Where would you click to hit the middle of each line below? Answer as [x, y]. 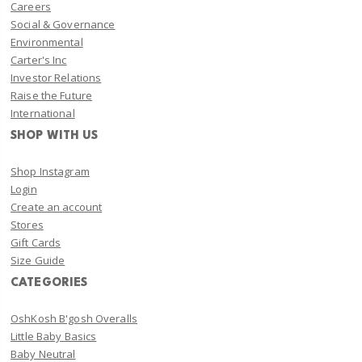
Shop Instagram [50, 171]
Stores [27, 224]
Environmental [47, 42]
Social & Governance [63, 24]
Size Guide [38, 260]
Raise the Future [52, 95]
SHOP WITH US [55, 135]
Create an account [57, 206]
